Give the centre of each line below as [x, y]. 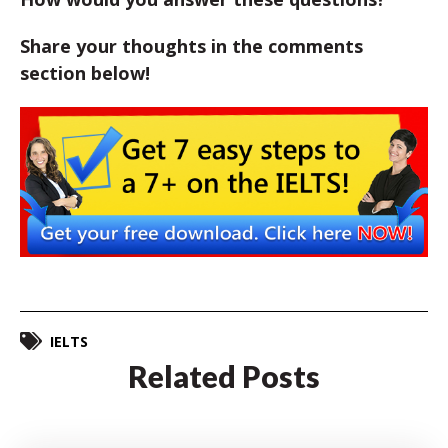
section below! [85, 73]
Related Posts [224, 375]
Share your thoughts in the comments [191, 46]
